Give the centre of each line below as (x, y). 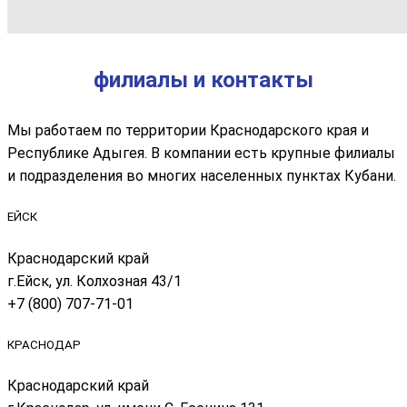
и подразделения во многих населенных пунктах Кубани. (202, 176)
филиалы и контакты (203, 80)
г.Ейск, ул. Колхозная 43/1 (94, 281)
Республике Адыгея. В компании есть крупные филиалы (201, 154)
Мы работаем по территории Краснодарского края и (188, 131)
